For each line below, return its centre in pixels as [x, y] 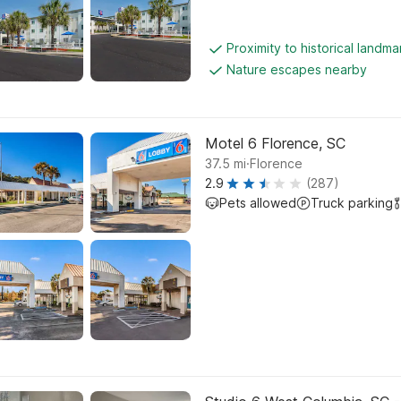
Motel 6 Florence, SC [275, 143]
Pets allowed [258, 203]
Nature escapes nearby [297, 69]
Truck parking [352, 203]
